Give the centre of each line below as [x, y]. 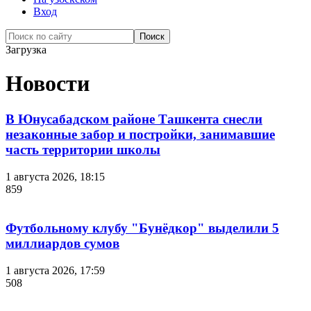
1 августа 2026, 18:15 [55, 176]
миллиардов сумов [62, 244]
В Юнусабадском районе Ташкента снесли [134, 119]
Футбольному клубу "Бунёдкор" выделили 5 [142, 228]
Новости [48, 84]
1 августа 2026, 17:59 [55, 271]
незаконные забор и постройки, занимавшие [140, 134]
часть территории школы [83, 149]
